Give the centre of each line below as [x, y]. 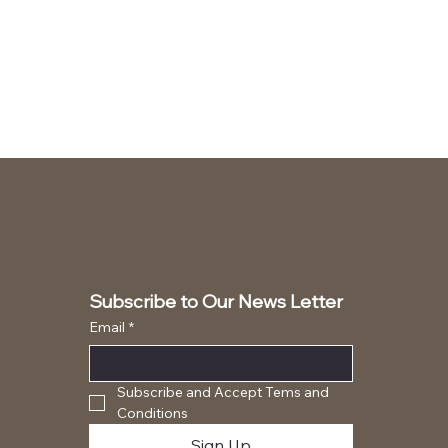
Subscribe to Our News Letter [216, 304]
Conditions [153, 413]
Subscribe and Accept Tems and [223, 392]
